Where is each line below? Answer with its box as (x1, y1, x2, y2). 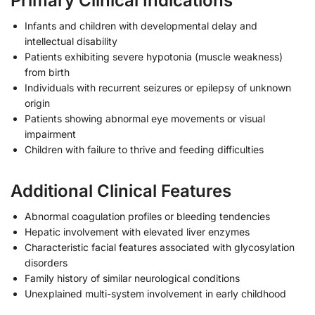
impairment (25, 128, 76, 141)
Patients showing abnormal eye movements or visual (25, 112, 265, 125)
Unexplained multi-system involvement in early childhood (25, 288, 286, 300)
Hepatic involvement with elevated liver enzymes (25, 226, 250, 238)
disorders (25, 257, 67, 269)
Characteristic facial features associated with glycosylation (25, 241, 295, 254)
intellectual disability (25, 35, 117, 48)
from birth (25, 66, 70, 79)
